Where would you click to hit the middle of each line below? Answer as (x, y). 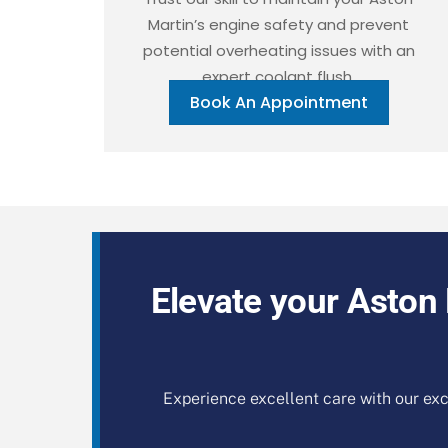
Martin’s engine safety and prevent (279, 24)
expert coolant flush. (279, 76)
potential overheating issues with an (278, 50)
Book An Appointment (278, 102)
